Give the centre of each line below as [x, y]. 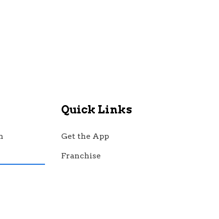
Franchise [81, 156]
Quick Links [96, 109]
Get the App [85, 136]
